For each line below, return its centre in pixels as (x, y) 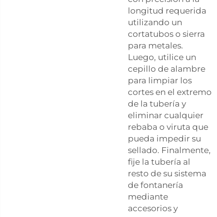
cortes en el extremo (170, 92)
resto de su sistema (167, 173)
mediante (148, 196)
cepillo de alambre (167, 69)
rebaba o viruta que (168, 127)
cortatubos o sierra (166, 34)
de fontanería (155, 185)
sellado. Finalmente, (169, 150)
